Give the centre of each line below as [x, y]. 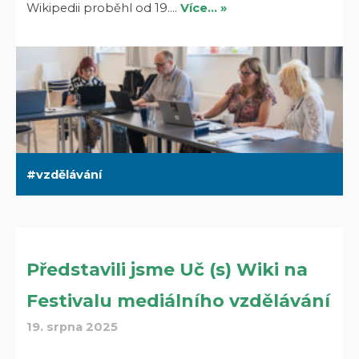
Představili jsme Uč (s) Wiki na [167, 270]
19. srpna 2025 [73, 327]
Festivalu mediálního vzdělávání [179, 301]
